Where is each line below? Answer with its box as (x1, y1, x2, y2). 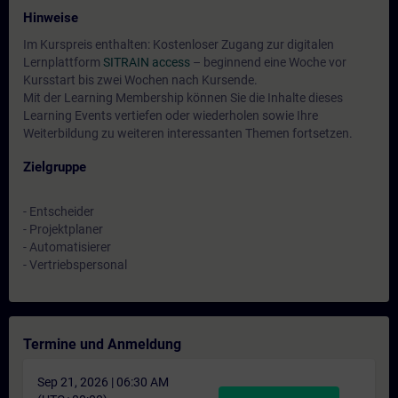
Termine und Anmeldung (23, 336, 181, 353)
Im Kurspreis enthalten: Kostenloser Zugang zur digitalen (23, 37, 334, 52)
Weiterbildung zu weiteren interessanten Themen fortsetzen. (23, 126, 353, 140)
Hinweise (23, 10, 78, 26)
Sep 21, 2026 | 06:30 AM (37, 375, 169, 389)
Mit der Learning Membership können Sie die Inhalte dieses (23, 91, 343, 105)
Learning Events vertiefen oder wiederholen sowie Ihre (23, 108, 318, 123)
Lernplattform (23, 55, 103, 69)
